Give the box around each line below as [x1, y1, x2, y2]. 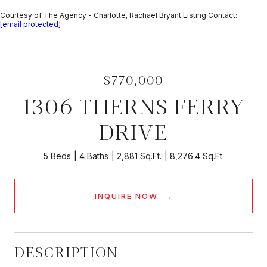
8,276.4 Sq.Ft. [169, 151, 224, 161]
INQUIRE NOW [94, 191, 161, 201]
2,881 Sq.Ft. [116, 151, 162, 161]
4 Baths [79, 151, 108, 161]
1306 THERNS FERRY [22, 90, 245, 121]
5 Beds [43, 151, 71, 161]
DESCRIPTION [14, 240, 119, 262]
